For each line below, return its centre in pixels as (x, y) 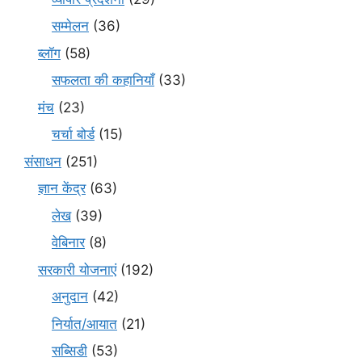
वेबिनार (68, 243)
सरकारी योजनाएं (77, 269)
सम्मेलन (70, 26)
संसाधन (43, 161)
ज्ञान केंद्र (62, 189)
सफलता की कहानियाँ (103, 80)
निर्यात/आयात (84, 324)
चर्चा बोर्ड (73, 135)
